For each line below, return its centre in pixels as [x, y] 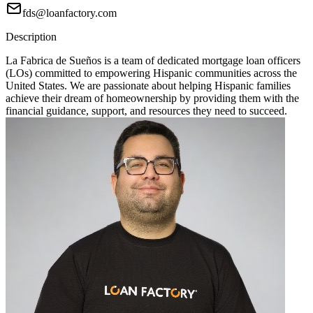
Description [31, 37]
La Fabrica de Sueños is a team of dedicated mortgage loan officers [153, 61]
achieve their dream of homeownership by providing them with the [152, 99]
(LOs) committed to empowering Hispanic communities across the [151, 73]
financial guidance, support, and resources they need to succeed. [146, 111]
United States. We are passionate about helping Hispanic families [148, 86]
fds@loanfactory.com [70, 13]
